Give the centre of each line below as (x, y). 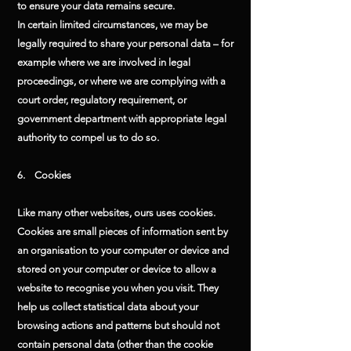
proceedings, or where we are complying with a (121, 81)
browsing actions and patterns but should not (118, 326)
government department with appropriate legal (122, 119)
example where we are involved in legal (104, 62)
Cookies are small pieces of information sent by (123, 232)
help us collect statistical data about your (108, 307)
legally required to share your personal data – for (125, 43)
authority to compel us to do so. (88, 138)
